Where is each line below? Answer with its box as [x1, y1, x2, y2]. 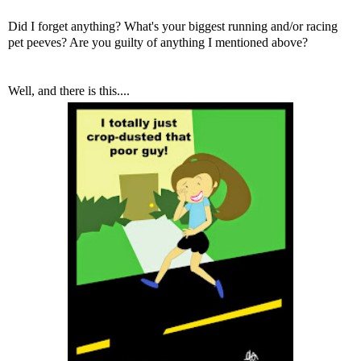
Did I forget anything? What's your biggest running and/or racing [8, 19, 338, 33]
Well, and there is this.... [8, 83, 130, 98]
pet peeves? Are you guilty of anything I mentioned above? [8, 35, 308, 49]
